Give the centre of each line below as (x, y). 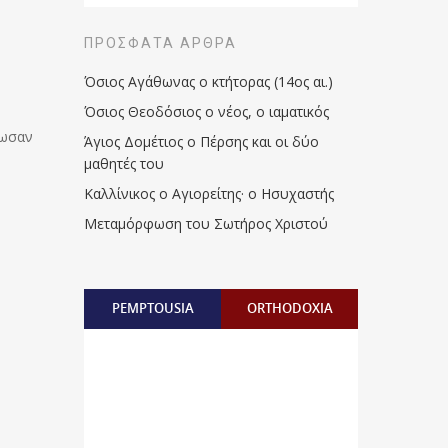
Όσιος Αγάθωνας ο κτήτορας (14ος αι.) (209, 81)
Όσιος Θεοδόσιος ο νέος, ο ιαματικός (207, 111)
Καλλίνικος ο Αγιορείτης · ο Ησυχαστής (209, 193)
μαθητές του (124, 163)
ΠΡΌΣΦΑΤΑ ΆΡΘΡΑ (161, 43)
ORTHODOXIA (289, 308)
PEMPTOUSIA (152, 308)
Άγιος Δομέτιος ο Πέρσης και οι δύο (202, 141)
